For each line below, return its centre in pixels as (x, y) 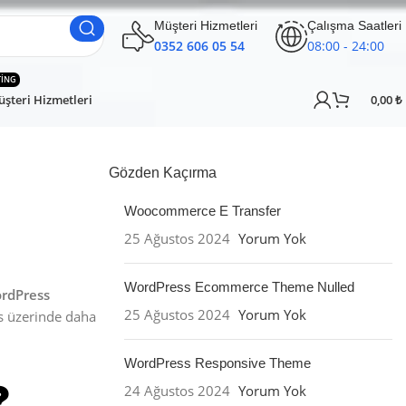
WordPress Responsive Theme (217, 363)
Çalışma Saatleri (354, 25)
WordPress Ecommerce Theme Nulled (239, 287)
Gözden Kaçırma (162, 173)
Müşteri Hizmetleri (206, 25)
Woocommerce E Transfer (202, 211)
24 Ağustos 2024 (177, 391)
